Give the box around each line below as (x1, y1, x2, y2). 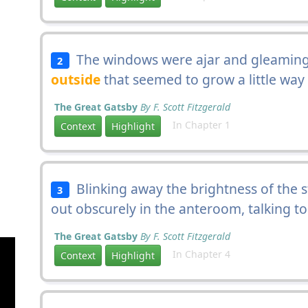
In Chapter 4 (164, 247, 230, 261)
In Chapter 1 (164, 118, 230, 132)
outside (51, 70, 100, 89)
